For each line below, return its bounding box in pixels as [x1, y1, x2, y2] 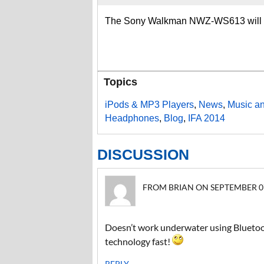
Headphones [105, 113, 159, 123]
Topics [104, 76, 137, 88]
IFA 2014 [188, 113, 225, 123]
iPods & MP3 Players [105, 100, 194, 110]
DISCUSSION [97, 146, 189, 163]
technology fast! [105, 236, 172, 247]
